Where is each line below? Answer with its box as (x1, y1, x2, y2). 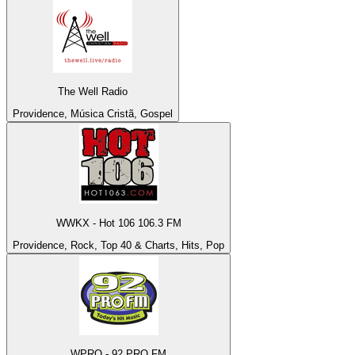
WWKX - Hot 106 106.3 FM (55, 216, 181, 229)
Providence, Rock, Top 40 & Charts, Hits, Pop (13, 239, 224, 251)
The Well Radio (58, 85, 128, 97)
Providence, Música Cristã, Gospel (13, 108, 173, 120)
